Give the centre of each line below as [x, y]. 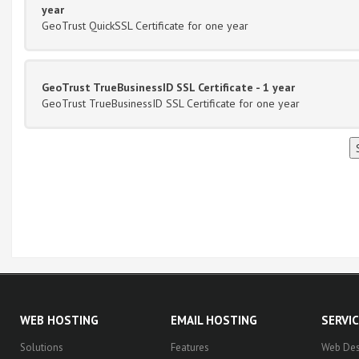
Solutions [42, 347]
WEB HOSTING [59, 320]
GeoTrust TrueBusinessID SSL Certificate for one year [171, 103]
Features [190, 347]
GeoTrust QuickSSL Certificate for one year [145, 25]
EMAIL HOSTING [214, 320]
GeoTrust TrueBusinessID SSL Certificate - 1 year [168, 87]
